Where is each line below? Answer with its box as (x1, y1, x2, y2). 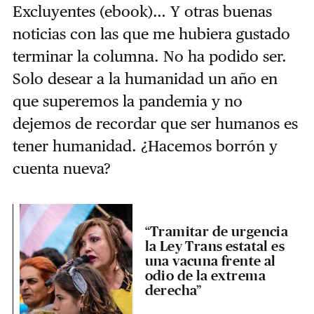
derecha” (144, 282, 202, 299)
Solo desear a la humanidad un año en (12, 69, 278, 88)
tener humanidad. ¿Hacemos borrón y (12, 136, 278, 155)
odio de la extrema (144, 267, 266, 284)
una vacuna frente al (144, 252, 276, 269)
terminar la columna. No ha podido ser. (12, 46, 287, 65)
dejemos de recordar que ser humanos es (12, 114, 298, 132)
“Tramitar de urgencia (144, 223, 289, 240)
